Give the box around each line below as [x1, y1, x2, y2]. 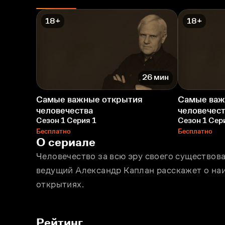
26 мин [142, 73, 169, 82]
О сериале [36, 135, 95, 149]
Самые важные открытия [36, 94, 143, 104]
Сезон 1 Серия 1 [36, 116, 96, 125]
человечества [36, 105, 93, 116]
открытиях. [36, 179, 84, 189]
